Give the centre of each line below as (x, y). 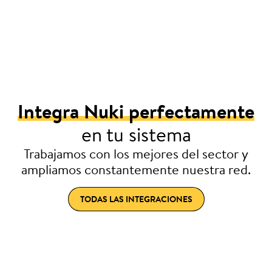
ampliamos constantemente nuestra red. (136, 169)
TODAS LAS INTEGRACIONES (136, 199)
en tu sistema (136, 134)
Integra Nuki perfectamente (136, 111)
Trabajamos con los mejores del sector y (136, 154)
